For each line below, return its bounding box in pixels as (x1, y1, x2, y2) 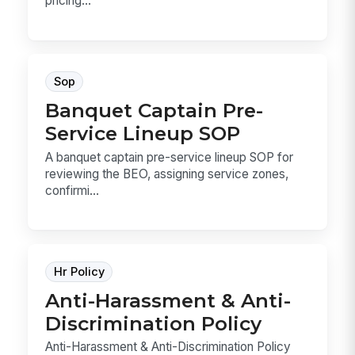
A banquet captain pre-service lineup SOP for (45, 149, 294, 165)
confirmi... (45, 182, 100, 198)
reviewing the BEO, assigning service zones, (45, 166, 289, 181)
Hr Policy (53, 264, 105, 279)
